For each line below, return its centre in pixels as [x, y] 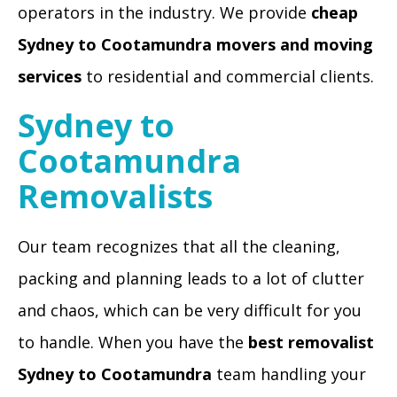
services [52, 76]
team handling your [289, 374]
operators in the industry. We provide [164, 12]
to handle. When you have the [133, 342]
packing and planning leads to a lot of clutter [191, 278]
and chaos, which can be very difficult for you [190, 310]
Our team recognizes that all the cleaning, [179, 246]
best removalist [311, 342]
